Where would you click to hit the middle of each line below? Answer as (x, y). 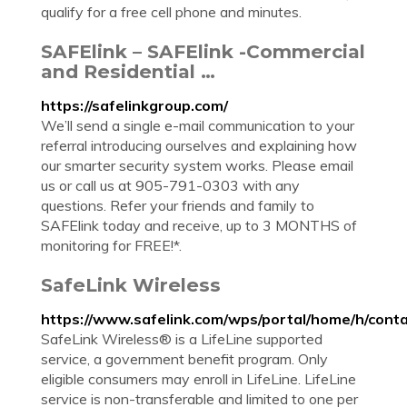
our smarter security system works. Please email (197, 165)
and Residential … (128, 71)
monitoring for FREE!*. (111, 245)
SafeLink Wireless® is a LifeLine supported (182, 339)
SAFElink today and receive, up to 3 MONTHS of (199, 225)
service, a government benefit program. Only (184, 359)
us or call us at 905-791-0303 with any (170, 185)
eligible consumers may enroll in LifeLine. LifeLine (199, 379)
